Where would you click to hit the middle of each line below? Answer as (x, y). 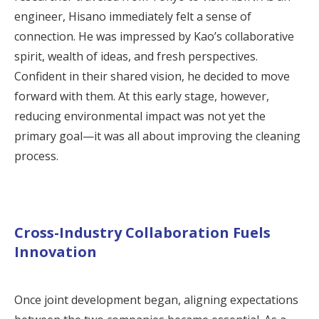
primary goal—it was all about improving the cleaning (157, 136)
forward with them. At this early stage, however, (142, 96)
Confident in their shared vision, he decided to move (152, 76)
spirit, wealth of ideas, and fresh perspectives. (136, 56)
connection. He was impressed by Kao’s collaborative (154, 36)
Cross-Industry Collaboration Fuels (142, 232)
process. (36, 156)
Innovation (56, 251)
